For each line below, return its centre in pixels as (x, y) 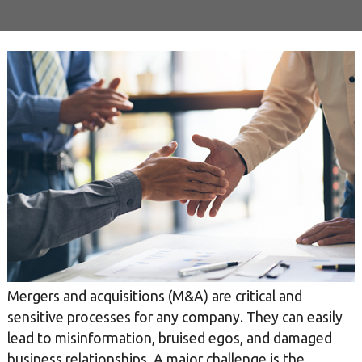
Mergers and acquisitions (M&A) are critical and (154, 297)
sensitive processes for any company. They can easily (175, 318)
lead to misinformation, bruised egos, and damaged (169, 339)
